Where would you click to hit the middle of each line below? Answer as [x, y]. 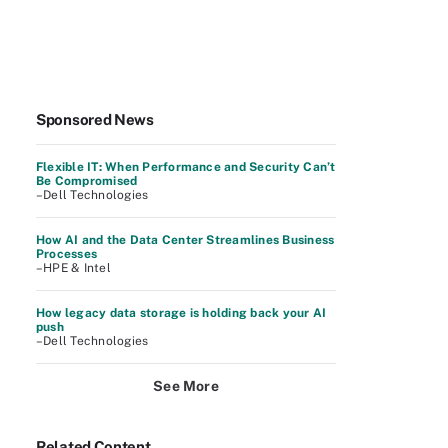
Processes [67, 254]
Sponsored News [95, 119]
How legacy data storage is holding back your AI [181, 313]
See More [186, 386]
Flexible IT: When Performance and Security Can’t [186, 167]
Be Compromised [87, 181]
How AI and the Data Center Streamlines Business [185, 240]
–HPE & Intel [73, 268]
